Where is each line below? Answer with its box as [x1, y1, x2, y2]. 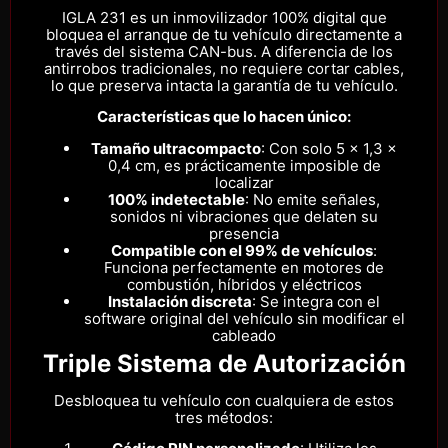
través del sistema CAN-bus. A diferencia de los [55, 42, 393, 62]
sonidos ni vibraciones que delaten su [110, 206, 378, 226]
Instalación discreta [108, 291, 252, 311]
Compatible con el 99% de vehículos [111, 240, 373, 260]
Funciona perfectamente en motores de [104, 257, 384, 277]
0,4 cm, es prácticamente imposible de [107, 155, 381, 175]
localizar [214, 172, 274, 192]
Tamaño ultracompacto [91, 138, 261, 158]
